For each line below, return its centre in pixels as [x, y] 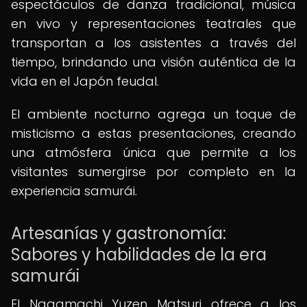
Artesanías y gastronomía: [119, 233]
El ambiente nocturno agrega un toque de [153, 114]
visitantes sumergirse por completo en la [153, 172]
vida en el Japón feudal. [85, 81]
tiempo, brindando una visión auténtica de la [153, 62]
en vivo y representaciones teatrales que [153, 24]
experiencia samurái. [74, 191]
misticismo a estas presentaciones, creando [153, 133]
